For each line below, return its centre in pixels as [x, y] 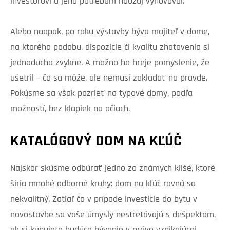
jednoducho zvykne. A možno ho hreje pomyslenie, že [110, 63]
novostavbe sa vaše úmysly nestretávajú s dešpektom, [113, 215]
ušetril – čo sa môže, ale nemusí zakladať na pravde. [109, 79]
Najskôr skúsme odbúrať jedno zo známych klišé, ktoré [113, 169]
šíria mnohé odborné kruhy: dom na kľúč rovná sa [103, 184]
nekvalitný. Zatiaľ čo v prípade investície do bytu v [104, 200]
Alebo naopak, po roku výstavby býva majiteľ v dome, [110, 32]
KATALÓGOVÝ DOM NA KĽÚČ [96, 142]
